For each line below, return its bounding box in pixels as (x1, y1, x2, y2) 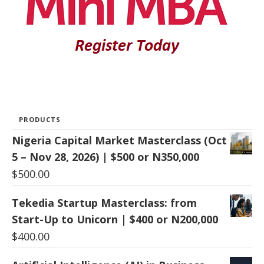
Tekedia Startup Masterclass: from (12, 195, 197, 210)
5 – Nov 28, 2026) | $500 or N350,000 (12, 149, 199, 164)
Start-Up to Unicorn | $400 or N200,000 (12, 212, 218, 226)
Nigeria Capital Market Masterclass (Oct (12, 133, 227, 147)
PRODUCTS (19, 114, 61, 124)
